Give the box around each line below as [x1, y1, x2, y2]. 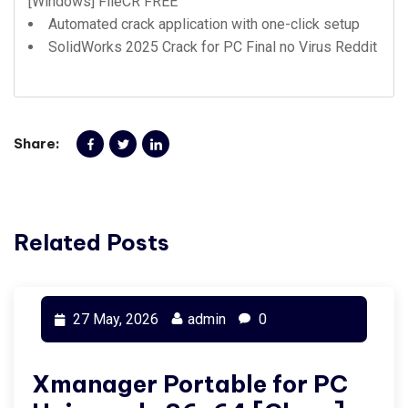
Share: [14, 135, 60, 152]
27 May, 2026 [69, 311, 158, 328]
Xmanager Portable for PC [32, 369, 348, 399]
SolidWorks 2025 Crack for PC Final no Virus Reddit [48, 38, 377, 56]
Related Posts [14, 229, 169, 256]
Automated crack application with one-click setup [48, 15, 360, 33]
